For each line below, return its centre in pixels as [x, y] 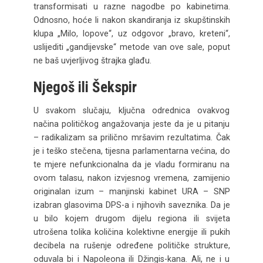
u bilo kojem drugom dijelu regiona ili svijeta [131, 219]
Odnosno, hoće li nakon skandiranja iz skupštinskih [131, 20]
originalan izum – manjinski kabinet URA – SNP [131, 192]
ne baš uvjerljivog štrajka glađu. [92, 60]
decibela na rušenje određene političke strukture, [131, 246]
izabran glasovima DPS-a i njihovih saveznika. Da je [131, 205]
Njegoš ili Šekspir [85, 87]
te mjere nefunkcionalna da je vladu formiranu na [131, 165]
